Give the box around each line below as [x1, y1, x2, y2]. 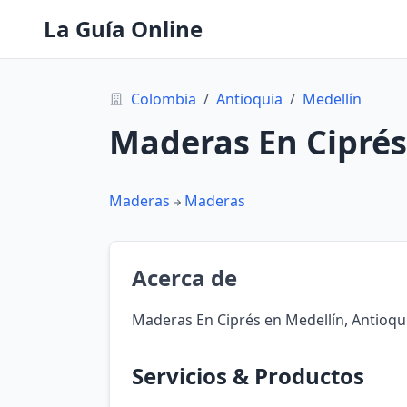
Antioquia [216, 89, 283, 109]
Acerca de [132, 263, 237, 293]
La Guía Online [44, 14, 203, 44]
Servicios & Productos [132, 361, 364, 391]
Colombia [131, 89, 196, 109]
